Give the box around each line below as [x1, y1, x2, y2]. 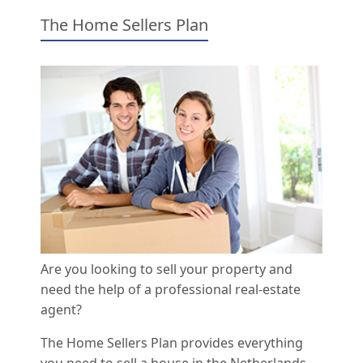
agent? [41, 301, 82, 318]
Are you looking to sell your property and [41, 260, 293, 278]
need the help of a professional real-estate [41, 280, 301, 298]
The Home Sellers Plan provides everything [41, 334, 303, 352]
